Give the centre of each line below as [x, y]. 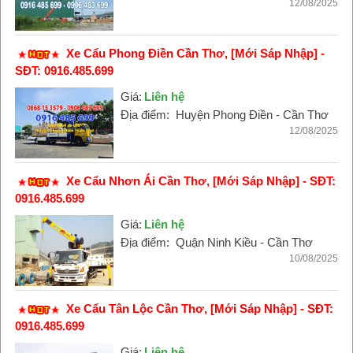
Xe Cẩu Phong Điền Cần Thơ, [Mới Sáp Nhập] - [195, 53]
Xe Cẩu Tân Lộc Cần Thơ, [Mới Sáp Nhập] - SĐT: [199, 308]
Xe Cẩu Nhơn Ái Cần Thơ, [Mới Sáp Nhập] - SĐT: [201, 181]
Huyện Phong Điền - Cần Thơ [252, 115]
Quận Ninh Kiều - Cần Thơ [244, 242]
